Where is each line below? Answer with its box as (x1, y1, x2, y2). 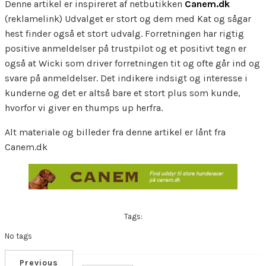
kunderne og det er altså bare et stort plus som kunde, (5, 87, 240, 99)
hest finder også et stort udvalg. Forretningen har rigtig (5, 27, 244, 39)
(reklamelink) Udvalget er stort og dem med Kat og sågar (5, 12, 251, 24)
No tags (5, 232, 32, 241)
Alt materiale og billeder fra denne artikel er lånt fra (5, 126, 226, 138)
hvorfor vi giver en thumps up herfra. (5, 102, 163, 113)
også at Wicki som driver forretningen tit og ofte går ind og (5, 57, 260, 69)
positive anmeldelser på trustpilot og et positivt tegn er (5, 42, 246, 54)
